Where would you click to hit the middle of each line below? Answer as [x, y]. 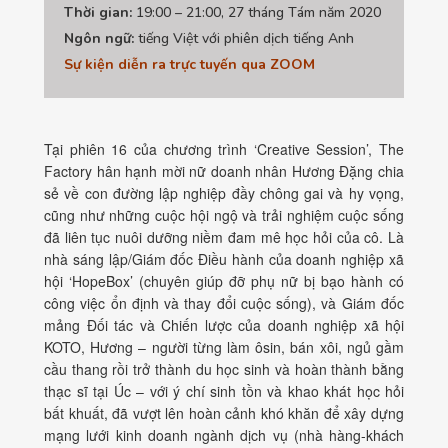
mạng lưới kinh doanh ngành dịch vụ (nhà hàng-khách [224, 435]
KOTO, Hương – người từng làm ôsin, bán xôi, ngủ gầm [224, 347]
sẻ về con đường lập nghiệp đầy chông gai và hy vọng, [224, 193]
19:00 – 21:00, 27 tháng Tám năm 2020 [256, 13]
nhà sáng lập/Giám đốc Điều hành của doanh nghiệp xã [224, 259]
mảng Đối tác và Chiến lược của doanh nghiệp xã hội [224, 325]
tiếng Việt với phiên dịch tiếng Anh [246, 39]
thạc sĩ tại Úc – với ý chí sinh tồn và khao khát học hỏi [224, 391]
